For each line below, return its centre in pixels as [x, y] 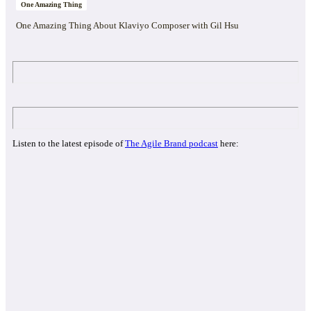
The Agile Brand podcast [171, 143]
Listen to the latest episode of [69, 143]
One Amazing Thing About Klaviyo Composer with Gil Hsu [127, 25]
